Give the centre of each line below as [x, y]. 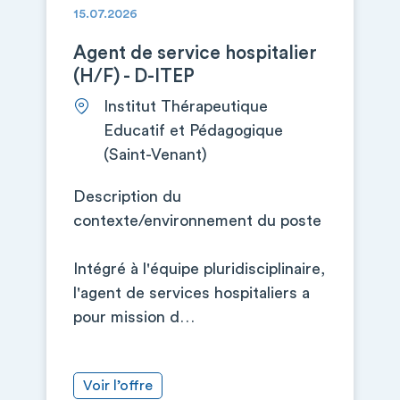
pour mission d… [134, 317]
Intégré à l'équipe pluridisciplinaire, [199, 269]
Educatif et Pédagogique [193, 130]
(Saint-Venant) [155, 154]
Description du [127, 196]
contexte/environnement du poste [197, 221]
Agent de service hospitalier [195, 53]
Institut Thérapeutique [186, 106]
